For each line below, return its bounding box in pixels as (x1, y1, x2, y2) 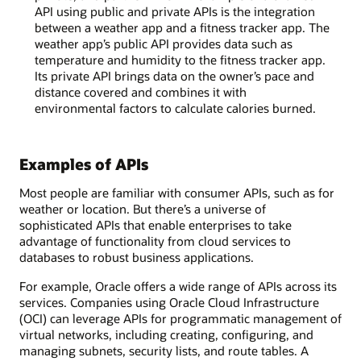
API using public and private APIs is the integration (34, 2, 315, 19)
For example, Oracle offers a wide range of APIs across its (19, 278, 337, 295)
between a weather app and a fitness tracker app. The (34, 19, 330, 35)
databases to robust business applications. (19, 249, 254, 266)
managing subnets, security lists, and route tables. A (19, 342, 309, 359)
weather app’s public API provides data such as (34, 35, 293, 52)
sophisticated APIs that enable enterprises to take (19, 217, 292, 234)
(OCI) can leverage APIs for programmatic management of (19, 310, 342, 327)
